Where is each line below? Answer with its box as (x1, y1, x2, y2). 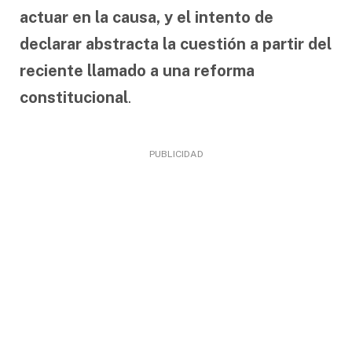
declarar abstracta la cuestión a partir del (20, 34, 332, 53)
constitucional (20, 87, 128, 107)
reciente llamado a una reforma (20, 60, 255, 80)
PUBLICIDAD (148, 148, 203, 159)
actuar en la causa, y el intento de (20, 7, 273, 27)
